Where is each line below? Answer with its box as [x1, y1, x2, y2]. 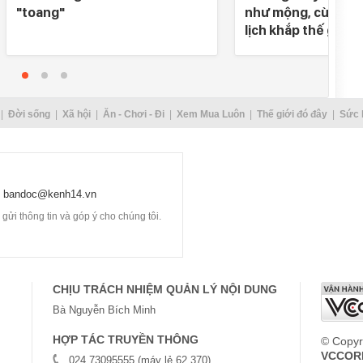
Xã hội [62, 109, 91, 120]
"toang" [16, 4, 65, 20]
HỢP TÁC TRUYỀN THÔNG [53, 333, 199, 346]
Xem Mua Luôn [176, 109, 245, 120]
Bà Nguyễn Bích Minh [53, 304, 156, 316]
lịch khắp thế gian [245, 22, 353, 38]
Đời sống [7, 109, 50, 120]
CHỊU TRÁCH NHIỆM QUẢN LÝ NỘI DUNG [53, 283, 277, 296]
